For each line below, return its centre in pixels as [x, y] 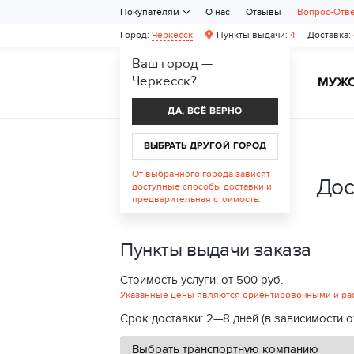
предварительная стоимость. [196, 199]
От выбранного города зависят [201, 174]
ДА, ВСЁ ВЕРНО [205, 111]
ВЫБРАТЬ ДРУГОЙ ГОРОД [205, 146]
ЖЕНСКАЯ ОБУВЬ [229, 82]
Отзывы [264, 12]
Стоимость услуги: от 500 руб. [201, 280]
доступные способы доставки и [202, 186]
